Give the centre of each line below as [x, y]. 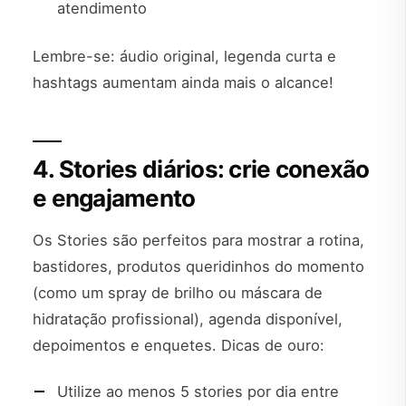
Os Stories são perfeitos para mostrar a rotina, [198, 240]
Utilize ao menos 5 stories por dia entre [198, 391]
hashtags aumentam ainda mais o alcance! [183, 82]
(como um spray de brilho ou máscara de [178, 292]
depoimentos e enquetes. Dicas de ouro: [179, 345]
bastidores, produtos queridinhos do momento [198, 266]
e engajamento [114, 198]
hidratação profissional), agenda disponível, [188, 319]
